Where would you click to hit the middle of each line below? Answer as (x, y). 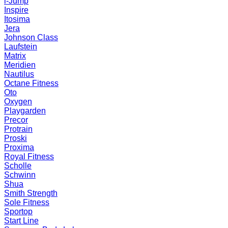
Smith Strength (31, 193)
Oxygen (18, 102)
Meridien (20, 65)
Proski (16, 138)
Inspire (16, 10)
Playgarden (25, 111)
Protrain (18, 129)
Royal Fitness (29, 156)
